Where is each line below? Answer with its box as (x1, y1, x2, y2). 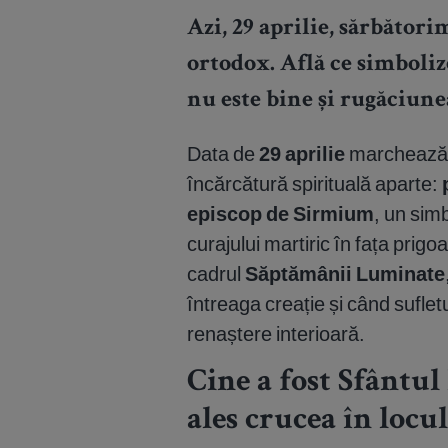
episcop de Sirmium (187, 201, 374, 227)
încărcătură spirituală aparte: (187, 171, 442, 197)
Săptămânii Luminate (245, 261, 445, 287)
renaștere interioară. (187, 321, 365, 347)
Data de (187, 141, 259, 167)
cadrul (187, 261, 245, 287)
